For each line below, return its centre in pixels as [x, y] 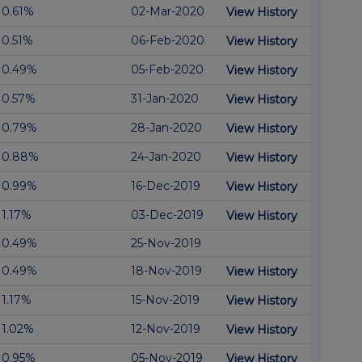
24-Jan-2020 [166, 157]
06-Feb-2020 [168, 41]
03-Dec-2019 [167, 215]
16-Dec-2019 [166, 186]
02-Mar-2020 [168, 12]
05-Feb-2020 [167, 70]
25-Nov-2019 [166, 244]
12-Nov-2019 [166, 329]
